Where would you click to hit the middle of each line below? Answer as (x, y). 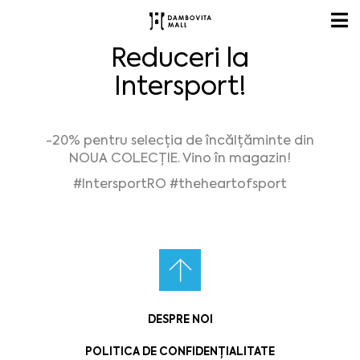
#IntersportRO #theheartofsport (180, 184)
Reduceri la (180, 58)
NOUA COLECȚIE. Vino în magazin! (180, 158)
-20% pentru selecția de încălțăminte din (180, 141)
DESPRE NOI (180, 320)
